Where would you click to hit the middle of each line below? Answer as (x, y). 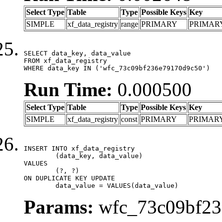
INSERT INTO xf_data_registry (79, 148)
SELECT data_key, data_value (77, 53)
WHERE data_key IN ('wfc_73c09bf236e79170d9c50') (117, 68)
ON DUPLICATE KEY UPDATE (69, 178)
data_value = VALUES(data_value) (117, 185)
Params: (59, 207)
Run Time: (68, 89)
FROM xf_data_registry (65, 60)
